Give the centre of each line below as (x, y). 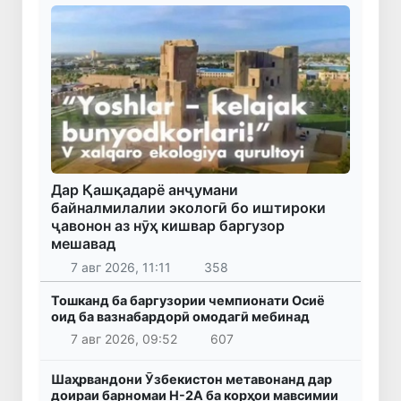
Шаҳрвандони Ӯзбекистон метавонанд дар (192, 380)
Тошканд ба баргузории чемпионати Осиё (188, 300)
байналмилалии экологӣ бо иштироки (188, 208)
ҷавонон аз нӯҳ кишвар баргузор (168, 226)
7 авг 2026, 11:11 (120, 267)
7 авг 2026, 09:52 (124, 339)
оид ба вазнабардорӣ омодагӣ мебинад (180, 316)
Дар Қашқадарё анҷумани (145, 190)
